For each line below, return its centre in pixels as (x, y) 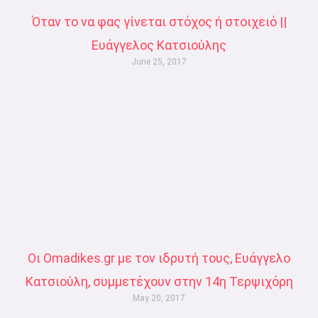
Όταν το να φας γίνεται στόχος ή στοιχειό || (159, 21)
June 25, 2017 (159, 61)
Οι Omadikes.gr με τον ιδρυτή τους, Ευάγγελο (159, 258)
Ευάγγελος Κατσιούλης (159, 45)
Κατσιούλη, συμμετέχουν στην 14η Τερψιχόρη (159, 282)
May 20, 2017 (159, 298)
